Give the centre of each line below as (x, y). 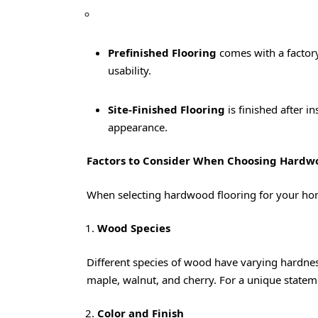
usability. (130, 70)
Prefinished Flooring (162, 52)
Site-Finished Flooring (166, 109)
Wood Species (134, 228)
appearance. (138, 127)
